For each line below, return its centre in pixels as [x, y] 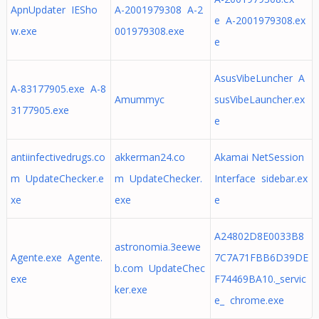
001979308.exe [149, 31]
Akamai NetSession [259, 157]
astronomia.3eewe [157, 247]
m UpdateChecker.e [57, 178]
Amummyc [142, 99]
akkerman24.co [150, 157]
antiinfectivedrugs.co [58, 157]
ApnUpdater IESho [54, 10]
